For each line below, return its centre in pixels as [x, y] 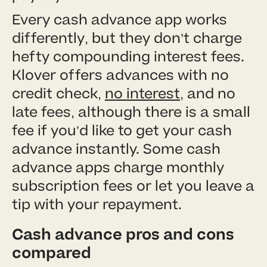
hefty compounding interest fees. [128, 57]
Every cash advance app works [119, 20]
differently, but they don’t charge [127, 38]
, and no [208, 94]
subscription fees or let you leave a [133, 186]
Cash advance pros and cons [123, 235]
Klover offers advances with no [120, 75]
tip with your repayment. [97, 204]
